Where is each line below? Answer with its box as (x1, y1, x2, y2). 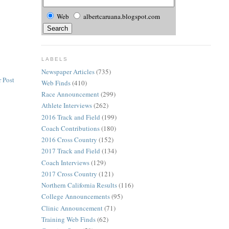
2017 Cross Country (41, 169, 97, 178)
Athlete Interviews (41, 101, 92, 110)
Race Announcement (41, 89, 99, 99)
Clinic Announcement (41, 203, 103, 213)
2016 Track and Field (41, 112, 100, 122)
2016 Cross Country (41, 135, 97, 145)
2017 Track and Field (41, 146, 100, 156)
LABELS (41, 56, 68, 62)
